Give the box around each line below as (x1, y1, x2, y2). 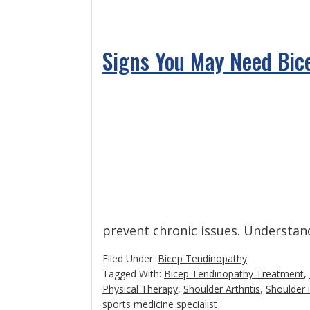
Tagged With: (102, 267, 164, 280)
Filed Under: (102, 252, 158, 265)
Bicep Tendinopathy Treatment (164, 267, 304, 280)
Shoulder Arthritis (183, 282, 260, 295)
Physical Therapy (102, 282, 178, 295)
